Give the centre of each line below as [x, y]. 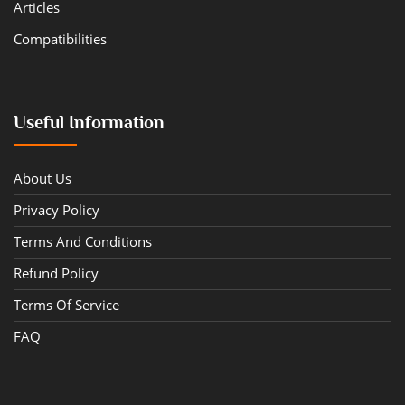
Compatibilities [60, 38]
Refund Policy [56, 273]
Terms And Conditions [83, 241]
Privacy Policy [57, 209]
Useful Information [89, 122]
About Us [42, 178]
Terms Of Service [66, 304]
